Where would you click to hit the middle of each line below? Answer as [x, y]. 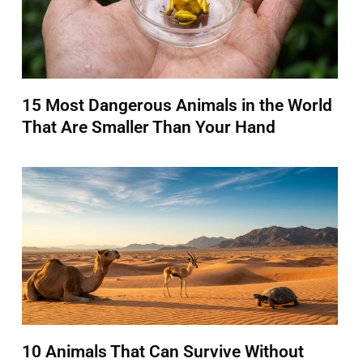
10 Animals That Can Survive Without [163, 351]
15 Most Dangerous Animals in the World [177, 105]
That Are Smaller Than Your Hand [149, 127]
